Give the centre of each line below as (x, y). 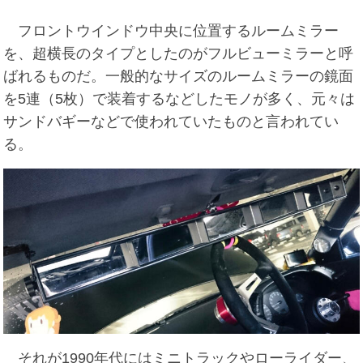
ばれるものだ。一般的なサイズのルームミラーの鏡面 (179, 76)
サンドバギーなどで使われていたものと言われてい (171, 121)
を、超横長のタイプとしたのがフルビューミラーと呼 (179, 53)
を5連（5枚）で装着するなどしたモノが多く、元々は (179, 98)
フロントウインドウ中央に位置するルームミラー (171, 30)
